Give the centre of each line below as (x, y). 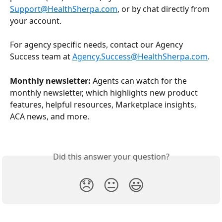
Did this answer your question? (111, 157)
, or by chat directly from (165, 9)
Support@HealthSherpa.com (64, 9)
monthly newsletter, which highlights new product (105, 92)
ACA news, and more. (50, 116)
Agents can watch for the (140, 81)
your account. (36, 21)
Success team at (41, 57)
